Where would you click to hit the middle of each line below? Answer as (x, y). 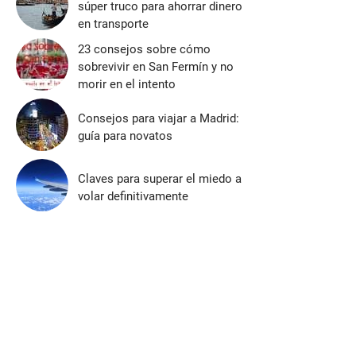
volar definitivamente (133, 196)
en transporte (113, 24)
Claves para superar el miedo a (160, 179)
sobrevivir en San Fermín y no (156, 67)
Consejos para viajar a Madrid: (159, 118)
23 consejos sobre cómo (144, 49)
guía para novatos (125, 136)
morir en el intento (127, 84)
